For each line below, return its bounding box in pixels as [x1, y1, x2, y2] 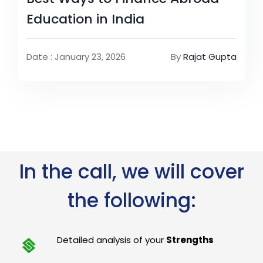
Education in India [26, 10, 144, 29]
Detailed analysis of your [57, 234, 167, 247]
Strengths [166, 234, 214, 247]
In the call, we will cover [19, 158, 244, 186]
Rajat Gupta [183, 50, 237, 63]
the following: [67, 187, 196, 215]
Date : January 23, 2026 [26, 50, 126, 63]
